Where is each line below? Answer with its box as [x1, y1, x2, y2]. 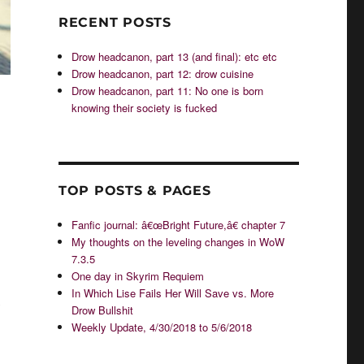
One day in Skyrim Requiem [71, 268, 205, 284]
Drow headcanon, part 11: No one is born [71, 83, 264, 98]
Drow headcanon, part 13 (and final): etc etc [71, 49, 278, 64]
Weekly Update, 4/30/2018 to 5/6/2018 [71, 319, 253, 335]
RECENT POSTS [58, 15, 171, 30]
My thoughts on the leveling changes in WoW [71, 234, 285, 249]
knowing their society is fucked [71, 100, 218, 115]
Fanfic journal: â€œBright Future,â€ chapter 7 [71, 217, 286, 232]
